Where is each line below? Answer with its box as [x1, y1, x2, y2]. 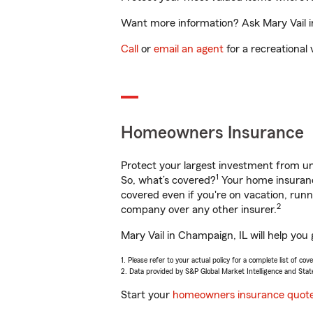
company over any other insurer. [121, 204, 277, 215]
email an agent [154, 43, 224, 54]
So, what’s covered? [121, 175, 216, 186]
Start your [121, 289, 173, 300]
